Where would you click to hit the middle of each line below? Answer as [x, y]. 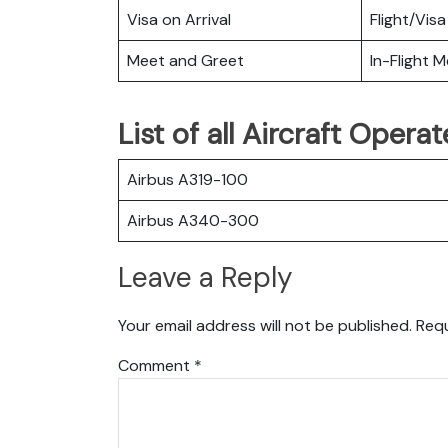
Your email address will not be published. [265, 325]
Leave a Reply [205, 278]
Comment [156, 365]
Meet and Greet [185, 60]
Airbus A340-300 [193, 220]
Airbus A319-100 [187, 179]
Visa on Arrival [179, 19]
